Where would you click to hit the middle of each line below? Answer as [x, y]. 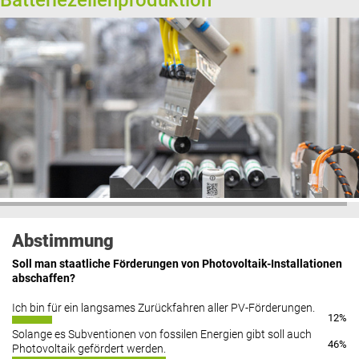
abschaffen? [44, 279]
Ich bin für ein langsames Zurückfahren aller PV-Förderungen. [163, 309]
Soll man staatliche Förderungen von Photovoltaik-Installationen [177, 264]
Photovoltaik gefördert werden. [89, 349]
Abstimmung [63, 241]
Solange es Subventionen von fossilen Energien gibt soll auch [162, 335]
